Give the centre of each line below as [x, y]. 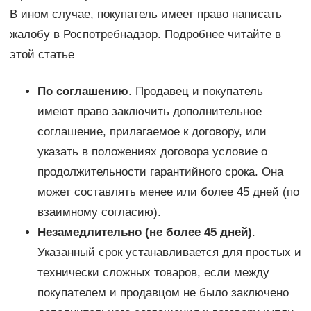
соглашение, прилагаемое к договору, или [152, 132]
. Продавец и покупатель [195, 92]
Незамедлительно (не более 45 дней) [144, 233]
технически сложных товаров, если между [153, 273]
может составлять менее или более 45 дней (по [168, 192]
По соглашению [83, 92]
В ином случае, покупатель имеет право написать [145, 15]
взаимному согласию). [99, 212]
